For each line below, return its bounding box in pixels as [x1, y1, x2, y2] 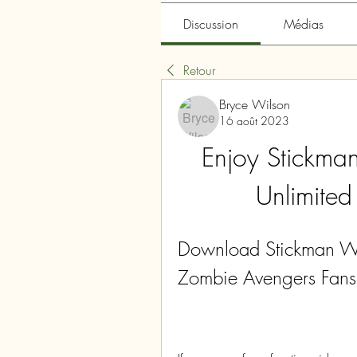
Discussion [183, 15, 239, 33]
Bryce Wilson [219, 96, 290, 113]
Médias [283, 15, 324, 33]
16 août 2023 [219, 113, 289, 128]
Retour [183, 61, 215, 79]
